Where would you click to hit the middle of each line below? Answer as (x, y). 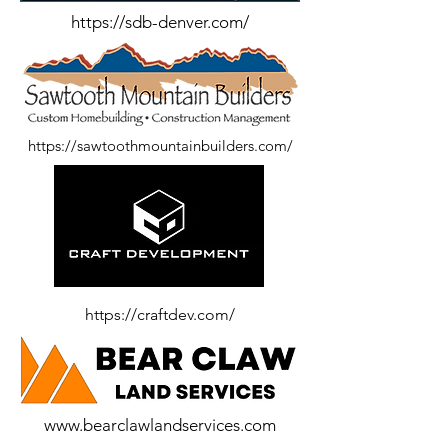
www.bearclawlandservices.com (160, 425)
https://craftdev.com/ (160, 314)
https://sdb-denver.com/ (160, 22)
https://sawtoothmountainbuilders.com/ (160, 145)
